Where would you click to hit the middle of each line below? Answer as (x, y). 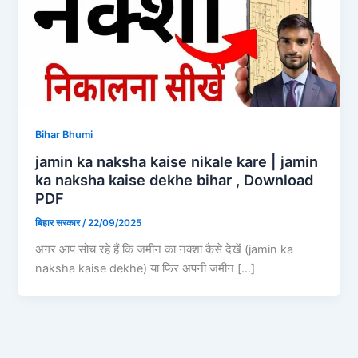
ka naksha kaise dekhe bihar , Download (175, 180)
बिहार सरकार (59, 223)
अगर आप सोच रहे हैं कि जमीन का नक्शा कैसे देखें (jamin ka (165, 250)
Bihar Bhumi (64, 134)
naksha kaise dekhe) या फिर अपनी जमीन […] (145, 269)
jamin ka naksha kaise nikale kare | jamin (177, 162)
